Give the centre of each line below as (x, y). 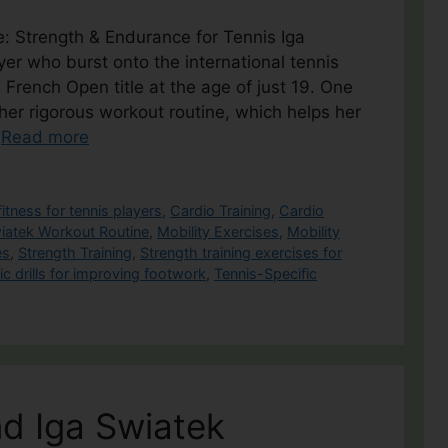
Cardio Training (221, 210)
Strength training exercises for (241, 252)
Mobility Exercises (218, 231)
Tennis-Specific (265, 273)
